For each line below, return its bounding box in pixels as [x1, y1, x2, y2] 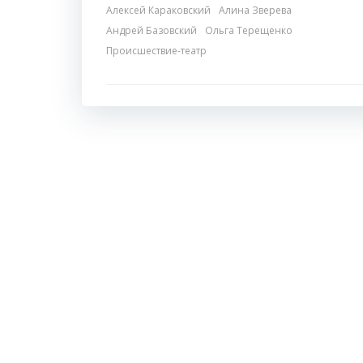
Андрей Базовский [106, 23, 197, 38]
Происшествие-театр [106, 44, 207, 58]
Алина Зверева [219, 3, 292, 18]
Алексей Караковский [106, 3, 211, 18]
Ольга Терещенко [205, 23, 293, 38]
